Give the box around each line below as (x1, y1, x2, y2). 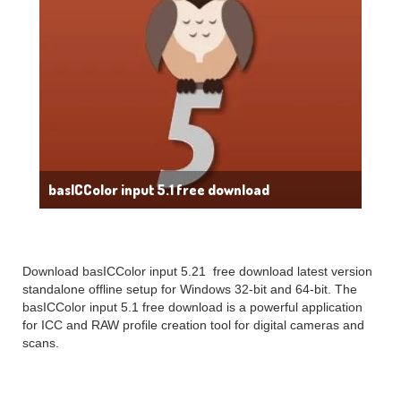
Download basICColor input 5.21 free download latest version (22, 264, 372, 279)
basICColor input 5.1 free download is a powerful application (22, 300, 363, 315)
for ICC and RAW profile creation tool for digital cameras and (22, 318, 364, 333)
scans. (22, 336, 59, 351)
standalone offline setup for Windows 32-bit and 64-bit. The (22, 282, 357, 297)
